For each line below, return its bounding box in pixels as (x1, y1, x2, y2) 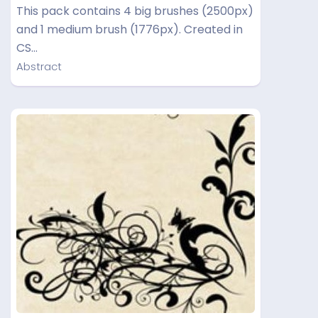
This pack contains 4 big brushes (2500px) (16, 3, 253, 19)
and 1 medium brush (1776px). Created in (16, 21, 243, 38)
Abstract (16, 59, 62, 74)
